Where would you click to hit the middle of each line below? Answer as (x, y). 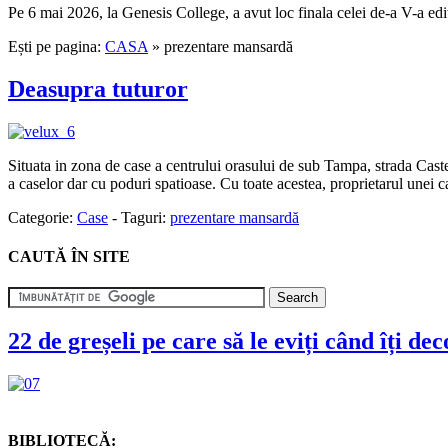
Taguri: (145, 217)
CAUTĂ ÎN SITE (69, 256)
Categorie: (42, 217)
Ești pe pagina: (56, 46)
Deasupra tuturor (98, 88)
